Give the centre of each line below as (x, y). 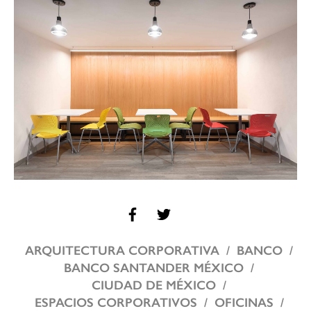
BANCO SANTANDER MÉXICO (154, 268)
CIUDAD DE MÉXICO (154, 286)
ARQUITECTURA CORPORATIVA (122, 251)
